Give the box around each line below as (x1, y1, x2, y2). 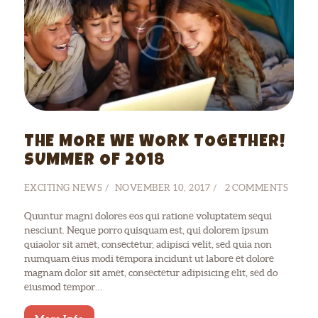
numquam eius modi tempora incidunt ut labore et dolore (23, 253, 274, 265)
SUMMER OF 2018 (23, 153, 165, 170)
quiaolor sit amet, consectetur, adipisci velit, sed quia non (23, 238, 272, 251)
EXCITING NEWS (23, 182, 103, 194)
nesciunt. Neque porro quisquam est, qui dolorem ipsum (23, 224, 268, 236)
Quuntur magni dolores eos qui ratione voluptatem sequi (23, 210, 272, 222)
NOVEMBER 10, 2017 (114, 182, 211, 194)
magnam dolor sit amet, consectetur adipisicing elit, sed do (23, 267, 278, 279)
